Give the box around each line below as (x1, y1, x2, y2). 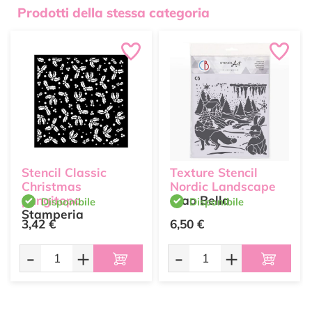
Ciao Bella (170, 193, 230, 208)
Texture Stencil (170, 165, 258, 180)
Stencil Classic (22, 165, 107, 180)
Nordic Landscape (170, 179, 276, 194)
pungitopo (22, 193, 81, 208)
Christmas (22, 179, 81, 194)
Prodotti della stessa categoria (17, 4, 210, 21)
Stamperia (22, 207, 84, 221)
